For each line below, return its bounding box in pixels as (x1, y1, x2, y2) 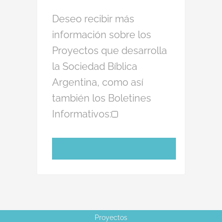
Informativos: (52, 108, 111, 120)
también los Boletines (52, 92, 151, 104)
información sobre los (52, 29, 151, 41)
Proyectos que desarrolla (52, 45, 167, 56)
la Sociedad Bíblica (52, 60, 137, 72)
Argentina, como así (52, 76, 143, 88)
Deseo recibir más (52, 13, 134, 25)
